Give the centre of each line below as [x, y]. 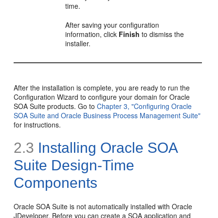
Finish [129, 34]
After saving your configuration [112, 25]
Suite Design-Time [74, 165]
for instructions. [37, 124]
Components [56, 182]
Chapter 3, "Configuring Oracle [145, 106]
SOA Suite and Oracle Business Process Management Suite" [107, 115]
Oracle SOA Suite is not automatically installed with [93, 206]
